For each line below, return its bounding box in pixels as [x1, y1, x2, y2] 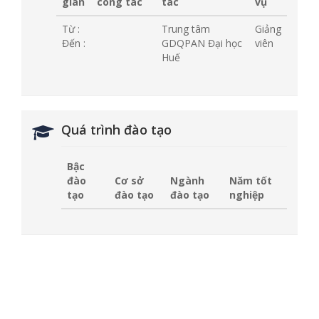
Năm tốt [229, 174, 272, 187]
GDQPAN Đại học [162, 36, 242, 50]
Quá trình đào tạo [61, 121, 172, 138]
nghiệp [229, 188, 264, 202]
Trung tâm [162, 22, 210, 36]
